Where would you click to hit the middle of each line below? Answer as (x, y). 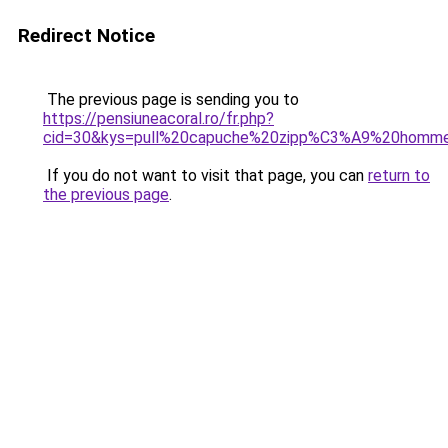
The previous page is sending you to (171, 99)
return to (399, 175)
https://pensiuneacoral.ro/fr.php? (158, 118)
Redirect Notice (86, 35)
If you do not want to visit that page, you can (205, 175)
